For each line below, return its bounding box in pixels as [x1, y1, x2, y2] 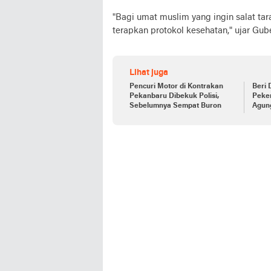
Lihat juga [129, 68, 168, 77]
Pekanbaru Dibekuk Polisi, [129, 92, 219, 100]
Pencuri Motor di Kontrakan [129, 82, 223, 90]
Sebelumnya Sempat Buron [129, 102, 221, 109]
